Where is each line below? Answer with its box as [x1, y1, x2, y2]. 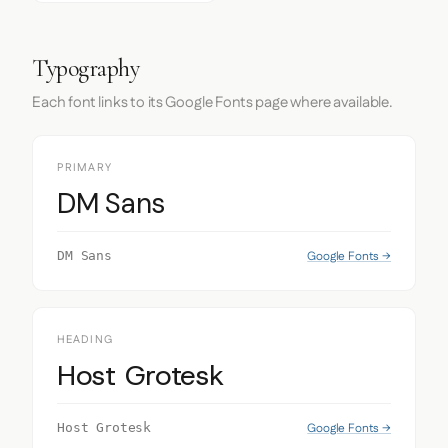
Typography [32, 54, 140, 83]
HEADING [57, 332, 113, 348]
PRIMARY [57, 160, 112, 176]
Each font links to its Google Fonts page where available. [32, 92, 393, 113]
